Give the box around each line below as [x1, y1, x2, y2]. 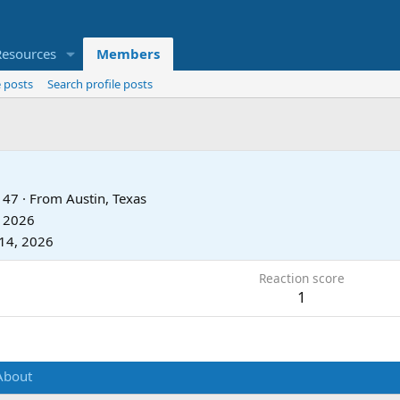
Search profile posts [47, 76, 153, 93]
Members [96, 45, 160, 63]
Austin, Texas [66, 188, 146, 207]
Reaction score [258, 269, 345, 287]
